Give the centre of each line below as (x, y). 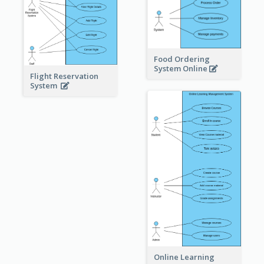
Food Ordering (181, 59)
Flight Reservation (64, 76)
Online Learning (184, 257)
